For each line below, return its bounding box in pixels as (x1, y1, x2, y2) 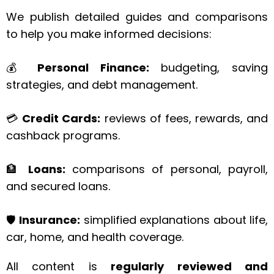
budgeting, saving (149, 60, 268, 75)
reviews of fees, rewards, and (100, 111, 268, 126)
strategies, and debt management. (6, 77, 198, 92)
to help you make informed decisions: (6, 26, 212, 42)
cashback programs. (6, 128, 120, 143)
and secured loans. (6, 179, 110, 194)
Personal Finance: (37, 60, 149, 75)
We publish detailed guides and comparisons (6, 9, 268, 24)
